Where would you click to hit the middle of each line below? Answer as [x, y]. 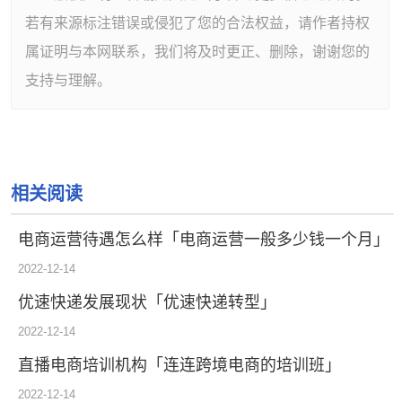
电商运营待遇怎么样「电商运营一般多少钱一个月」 [204, 239]
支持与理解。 [69, 80]
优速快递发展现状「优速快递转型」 [148, 302]
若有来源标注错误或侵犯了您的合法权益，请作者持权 [198, 22]
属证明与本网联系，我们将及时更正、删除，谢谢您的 [198, 51]
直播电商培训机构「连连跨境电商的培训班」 [180, 365]
